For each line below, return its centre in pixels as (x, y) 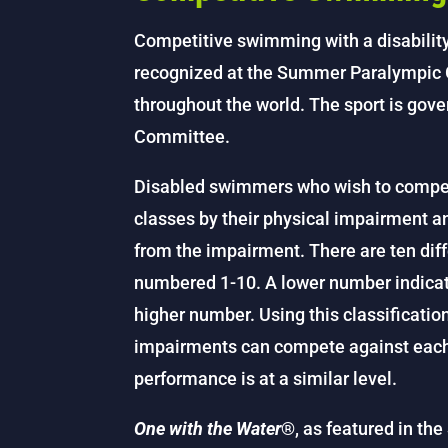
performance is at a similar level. (266, 378)
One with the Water (208, 428)
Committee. (182, 136)
